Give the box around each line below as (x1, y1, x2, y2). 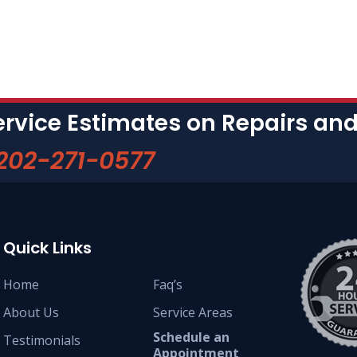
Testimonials (2, 331, 80, 349)
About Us (2, 304, 59, 321)
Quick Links (2, 237, 92, 259)
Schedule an (152, 328, 229, 346)
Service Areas (152, 304, 233, 321)
